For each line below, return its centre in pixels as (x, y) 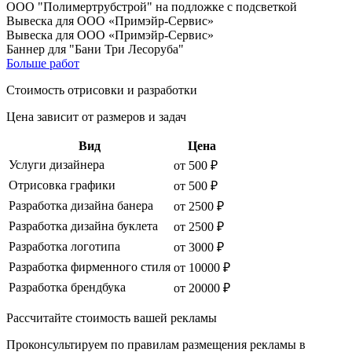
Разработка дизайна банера (81, 205)
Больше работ (43, 63)
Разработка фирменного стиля (90, 266)
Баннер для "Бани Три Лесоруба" (95, 49)
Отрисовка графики (62, 185)
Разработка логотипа (64, 246)
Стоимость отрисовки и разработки (102, 90)
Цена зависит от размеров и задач (96, 116)
